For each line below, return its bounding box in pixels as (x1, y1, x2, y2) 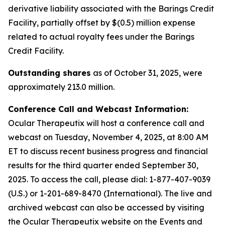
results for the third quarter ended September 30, (8, 160, 198, 170)
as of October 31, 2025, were (91, 68, 202, 78)
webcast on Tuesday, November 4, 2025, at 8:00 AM (8, 132, 208, 142)
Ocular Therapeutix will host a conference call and (8, 118, 204, 128)
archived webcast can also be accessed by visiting (8, 202, 204, 212)
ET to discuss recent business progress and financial (8, 146, 208, 156)
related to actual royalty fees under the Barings (8, 32, 194, 42)
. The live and (161, 188, 212, 198)
